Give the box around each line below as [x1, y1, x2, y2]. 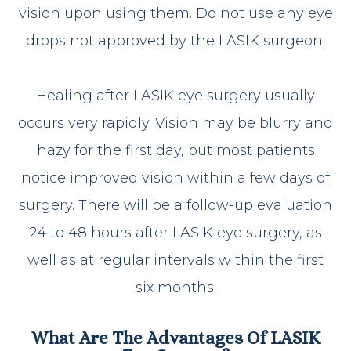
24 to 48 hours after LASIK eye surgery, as [29, 223, 322, 241]
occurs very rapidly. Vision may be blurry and [18, 114, 333, 132]
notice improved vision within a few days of [21, 168, 330, 186]
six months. [135, 278, 216, 296]
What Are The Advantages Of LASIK [31, 327, 320, 348]
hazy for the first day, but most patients [36, 141, 315, 159]
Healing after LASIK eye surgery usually [36, 86, 315, 104]
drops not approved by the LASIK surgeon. [26, 31, 325, 49]
